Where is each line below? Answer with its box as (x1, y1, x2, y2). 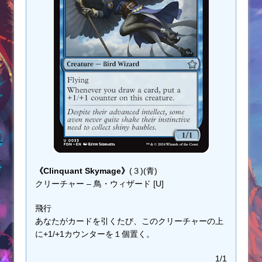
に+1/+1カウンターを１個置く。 (35, 229, 154, 239)
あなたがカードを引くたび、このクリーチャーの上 (35, 216, 223, 226)
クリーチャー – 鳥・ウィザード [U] (35, 179, 164, 189)
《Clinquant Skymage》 (35, 166, 129, 176)
